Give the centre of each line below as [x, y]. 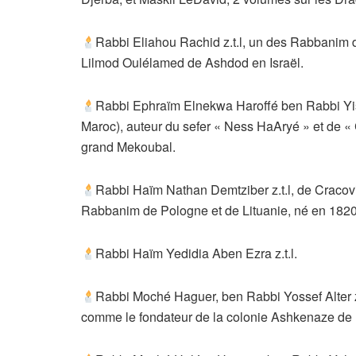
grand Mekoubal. [128, 147]
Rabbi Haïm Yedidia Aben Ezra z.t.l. [197, 253]
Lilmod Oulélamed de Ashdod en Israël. [192, 63]
